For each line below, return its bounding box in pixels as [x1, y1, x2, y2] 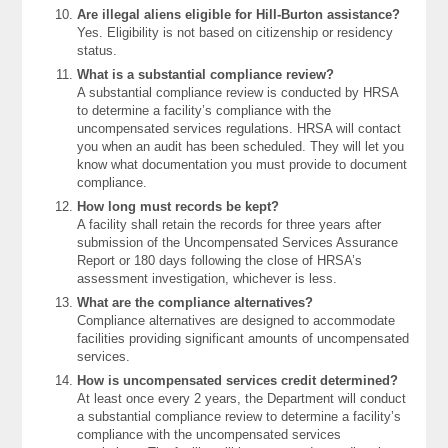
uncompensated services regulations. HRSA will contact [77, 121, 402, 137]
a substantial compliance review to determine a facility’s [77, 409, 402, 425]
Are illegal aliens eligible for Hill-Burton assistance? [77, 7, 401, 23]
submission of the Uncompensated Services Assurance [77, 235, 399, 251]
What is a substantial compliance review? [77, 67, 335, 83]
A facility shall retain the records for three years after [77, 217, 382, 233]
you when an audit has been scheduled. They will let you [77, 139, 405, 155]
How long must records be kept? [77, 199, 280, 215]
